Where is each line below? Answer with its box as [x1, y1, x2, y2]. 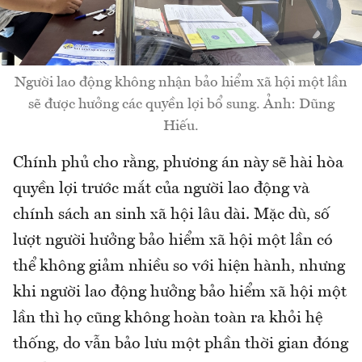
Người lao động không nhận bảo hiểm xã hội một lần [15, 75, 347, 90]
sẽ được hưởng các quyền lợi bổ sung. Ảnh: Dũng [27, 97, 335, 112]
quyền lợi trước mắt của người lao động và [13, 181, 309, 198]
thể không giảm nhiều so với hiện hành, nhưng [13, 259, 345, 276]
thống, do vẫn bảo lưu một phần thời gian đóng [13, 336, 348, 353]
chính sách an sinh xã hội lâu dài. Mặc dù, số [13, 207, 330, 224]
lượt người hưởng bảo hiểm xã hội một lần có [13, 233, 333, 250]
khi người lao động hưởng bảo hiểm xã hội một [13, 284, 347, 301]
